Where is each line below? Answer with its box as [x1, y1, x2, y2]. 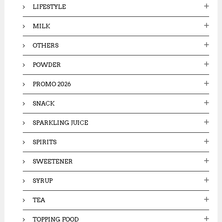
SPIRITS [33, 138, 57, 146]
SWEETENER [33, 157, 73, 165]
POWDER [33, 60, 61, 68]
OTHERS [33, 41, 59, 49]
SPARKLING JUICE [33, 118, 89, 126]
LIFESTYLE [33, 2, 66, 10]
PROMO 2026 [33, 80, 71, 88]
